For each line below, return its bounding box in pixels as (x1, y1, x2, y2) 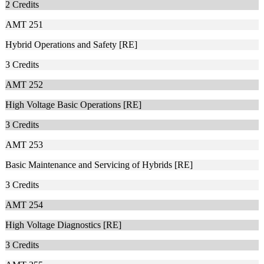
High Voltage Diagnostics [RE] (5, 220, 121, 230)
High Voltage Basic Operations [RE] (5, 100, 141, 110)
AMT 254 (5, 200, 43, 210)
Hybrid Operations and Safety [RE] (5, 39, 137, 50)
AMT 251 (5, 19, 43, 30)
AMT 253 (5, 140, 43, 150)
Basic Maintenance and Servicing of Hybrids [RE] (5, 160, 193, 170)
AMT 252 (5, 80, 43, 90)
